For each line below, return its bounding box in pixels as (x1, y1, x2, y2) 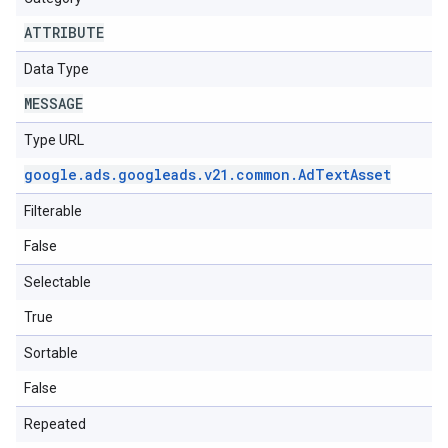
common (236, 165, 290, 184)
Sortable (24, 345, 78, 361)
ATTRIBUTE (24, 23, 104, 42)
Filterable (24, 203, 82, 219)
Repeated (24, 416, 86, 432)
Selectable (24, 274, 91, 290)
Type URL (24, 132, 84, 148)
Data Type (24, 61, 89, 77)
